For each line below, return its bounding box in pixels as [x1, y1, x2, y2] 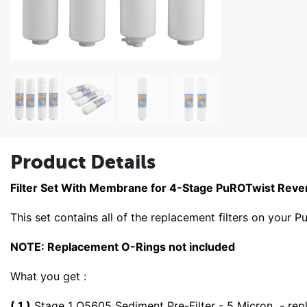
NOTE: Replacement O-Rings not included [10, 239, 235, 254]
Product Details [10, 150, 156, 173]
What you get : [10, 269, 86, 283]
